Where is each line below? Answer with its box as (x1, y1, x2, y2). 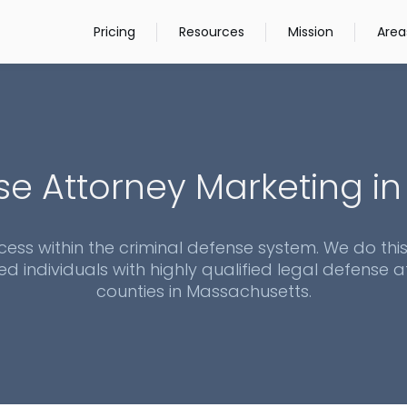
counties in (95, 280, 186, 303)
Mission (288, 22, 333, 41)
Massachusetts (185, 280, 309, 303)
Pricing (94, 22, 135, 41)
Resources (179, 22, 244, 41)
